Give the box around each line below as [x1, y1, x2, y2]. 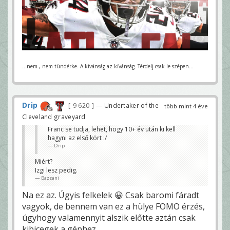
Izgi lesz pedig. [35, 165, 78, 175]
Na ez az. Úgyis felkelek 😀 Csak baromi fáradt [22, 189, 199, 201]
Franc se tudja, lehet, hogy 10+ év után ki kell [48, 124, 176, 133]
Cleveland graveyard [22, 112, 86, 121]
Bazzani [41, 174, 59, 181]
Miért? [35, 157, 52, 166]
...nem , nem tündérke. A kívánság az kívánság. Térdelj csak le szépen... [22, 63, 194, 70]
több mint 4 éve [164, 102, 208, 110]
